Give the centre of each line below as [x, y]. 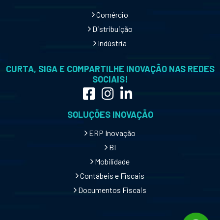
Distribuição [111, 28]
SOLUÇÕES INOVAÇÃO [110, 114]
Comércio [111, 14]
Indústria [111, 43]
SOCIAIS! [110, 79]
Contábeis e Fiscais [111, 175]
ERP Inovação [111, 133]
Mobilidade [111, 161]
